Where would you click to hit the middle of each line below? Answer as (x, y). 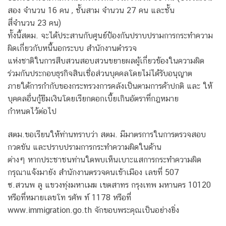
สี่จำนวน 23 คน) (34, 23)
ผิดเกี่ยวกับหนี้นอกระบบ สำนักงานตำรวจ (72, 48)
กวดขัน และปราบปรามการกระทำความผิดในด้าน (84, 147)
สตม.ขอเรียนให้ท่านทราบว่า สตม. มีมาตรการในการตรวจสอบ (107, 134)
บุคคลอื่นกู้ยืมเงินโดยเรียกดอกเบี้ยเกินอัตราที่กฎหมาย (93, 98)
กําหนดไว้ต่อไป (32, 111)
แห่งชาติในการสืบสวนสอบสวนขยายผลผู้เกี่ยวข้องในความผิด (106, 61)
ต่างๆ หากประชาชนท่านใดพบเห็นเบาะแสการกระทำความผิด (104, 159)
